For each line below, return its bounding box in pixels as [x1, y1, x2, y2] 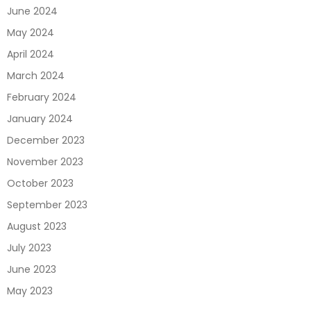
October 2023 [7, 176, 74, 191]
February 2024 [7, 90, 76, 105]
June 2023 [7, 262, 56, 277]
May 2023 [7, 284, 53, 299]
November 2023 [7, 155, 83, 169]
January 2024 [7, 112, 73, 126]
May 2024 [7, 26, 54, 40]
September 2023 [7, 198, 87, 212]
